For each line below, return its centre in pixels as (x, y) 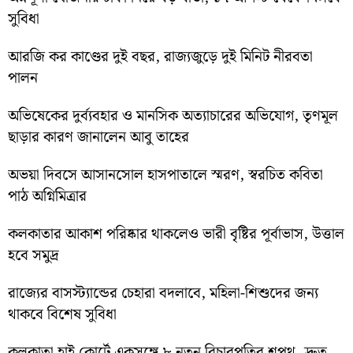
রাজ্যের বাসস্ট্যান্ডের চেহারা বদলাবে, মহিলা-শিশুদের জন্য (163, 294)
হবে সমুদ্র (33, 256)
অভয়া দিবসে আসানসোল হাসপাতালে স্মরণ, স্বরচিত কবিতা (165, 176)
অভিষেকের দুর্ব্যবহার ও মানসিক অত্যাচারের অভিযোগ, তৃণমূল (173, 117)
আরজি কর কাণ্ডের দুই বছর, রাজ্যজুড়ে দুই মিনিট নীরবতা (160, 58)
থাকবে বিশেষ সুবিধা (62, 315)
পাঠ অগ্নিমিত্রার (47, 197)
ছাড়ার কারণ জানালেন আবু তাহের (98, 138)
